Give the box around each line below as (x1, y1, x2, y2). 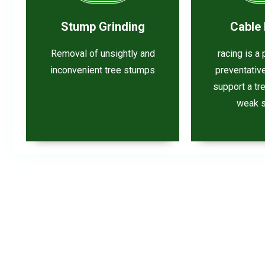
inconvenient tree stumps (50, 64, 155, 76)
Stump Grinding (60, 19, 145, 34)
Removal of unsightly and (50, 47, 155, 59)
